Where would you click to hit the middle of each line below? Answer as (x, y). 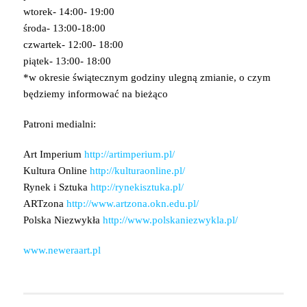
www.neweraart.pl (62, 250)
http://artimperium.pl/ (129, 154)
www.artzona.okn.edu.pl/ (145, 203)
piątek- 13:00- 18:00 (67, 61)
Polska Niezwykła (63, 220)
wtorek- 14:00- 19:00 (69, 11)
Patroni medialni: (59, 124)
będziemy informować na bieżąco (95, 94)
